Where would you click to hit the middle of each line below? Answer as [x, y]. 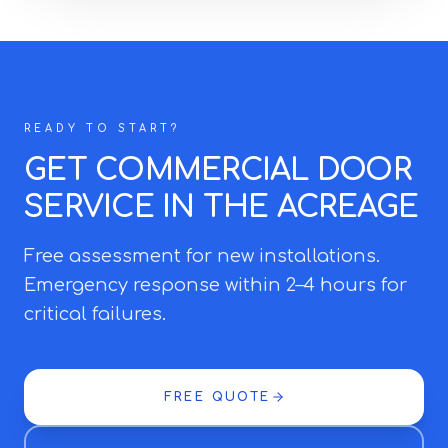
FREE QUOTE [217, 397]
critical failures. [95, 314]
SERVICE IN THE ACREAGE [221, 207]
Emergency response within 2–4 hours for [215, 285]
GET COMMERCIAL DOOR [217, 170]
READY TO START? [102, 128]
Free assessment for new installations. [202, 256]
